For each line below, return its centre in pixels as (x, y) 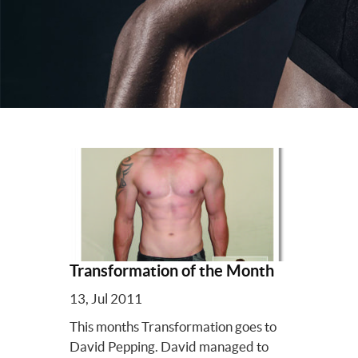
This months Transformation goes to (173, 326)
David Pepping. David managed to (169, 346)
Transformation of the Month (172, 270)
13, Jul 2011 (106, 298)
